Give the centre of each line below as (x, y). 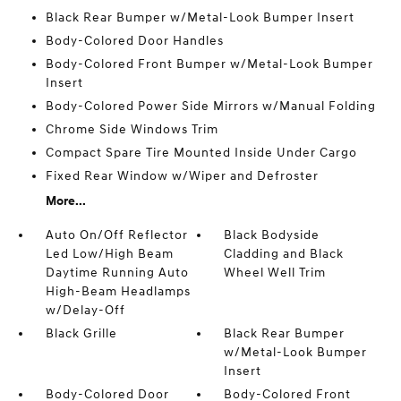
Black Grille (81, 333)
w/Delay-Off (85, 310)
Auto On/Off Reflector (116, 235)
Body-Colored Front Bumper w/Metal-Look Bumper (209, 64)
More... (65, 201)
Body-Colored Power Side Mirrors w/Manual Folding (210, 106)
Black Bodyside (272, 235)
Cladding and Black (284, 254)
